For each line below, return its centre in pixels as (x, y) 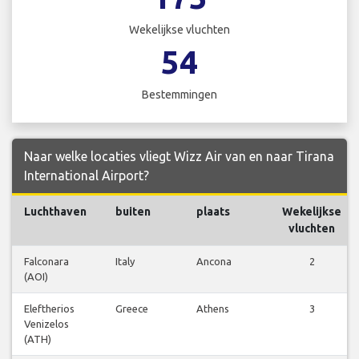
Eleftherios (49, 309)
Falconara (46, 262)
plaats (213, 212)
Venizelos (46, 324)
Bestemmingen (179, 95)
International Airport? (87, 176)
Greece (132, 309)
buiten (133, 212)
